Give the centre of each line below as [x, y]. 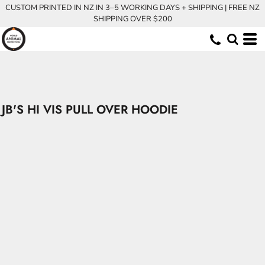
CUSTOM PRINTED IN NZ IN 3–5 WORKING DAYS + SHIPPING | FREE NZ [132, 8]
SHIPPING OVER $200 [132, 19]
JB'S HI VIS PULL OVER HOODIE [90, 110]
